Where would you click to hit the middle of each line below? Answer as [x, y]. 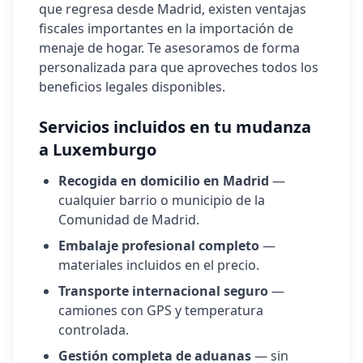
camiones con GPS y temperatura [161, 310]
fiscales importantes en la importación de [166, 28]
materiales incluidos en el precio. [159, 265]
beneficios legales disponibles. [132, 87]
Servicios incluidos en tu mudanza [175, 127]
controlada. [94, 330]
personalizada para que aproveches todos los [179, 67]
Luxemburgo [105, 149]
